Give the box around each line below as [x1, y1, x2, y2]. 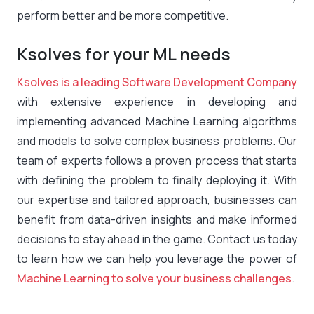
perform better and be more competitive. [17, 8, 228, 24]
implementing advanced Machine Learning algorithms [17, 114, 297, 130]
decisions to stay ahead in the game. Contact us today [17, 231, 297, 247]
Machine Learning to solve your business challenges [17, 271, 292, 287]
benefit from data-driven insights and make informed [17, 212, 297, 228]
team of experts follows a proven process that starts [17, 153, 297, 169]
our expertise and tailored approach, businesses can [17, 192, 297, 208]
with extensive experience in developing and [17, 94, 297, 110]
